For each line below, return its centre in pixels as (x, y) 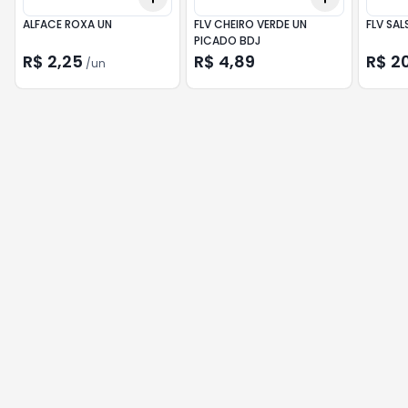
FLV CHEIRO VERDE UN (251, 24)
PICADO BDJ (228, 41)
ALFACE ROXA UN (67, 24)
